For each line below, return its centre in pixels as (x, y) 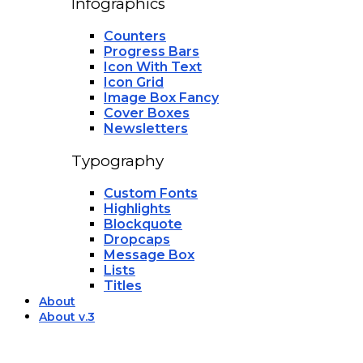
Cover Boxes (147, 113)
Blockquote (143, 224)
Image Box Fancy (161, 98)
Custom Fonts (151, 193)
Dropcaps (137, 239)
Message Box (149, 254)
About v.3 (67, 316)
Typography (117, 160)
